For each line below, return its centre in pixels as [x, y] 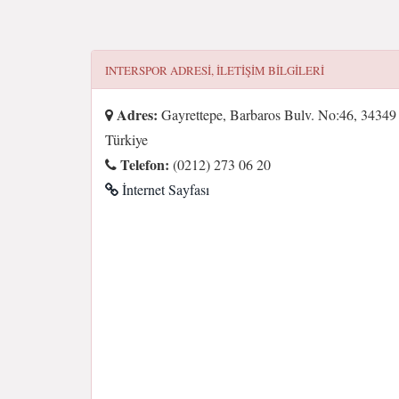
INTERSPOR [136, 70]
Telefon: [143, 164]
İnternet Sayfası [164, 189]
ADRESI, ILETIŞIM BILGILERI [246, 70]
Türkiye [126, 139]
